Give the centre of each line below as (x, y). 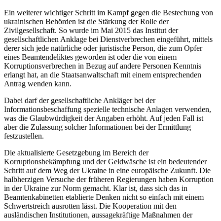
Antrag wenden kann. (38, 83)
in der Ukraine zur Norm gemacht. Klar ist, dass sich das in (96, 188)
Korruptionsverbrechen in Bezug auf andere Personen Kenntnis (103, 66)
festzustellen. (24, 136)
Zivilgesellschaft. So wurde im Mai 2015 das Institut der (91, 30)
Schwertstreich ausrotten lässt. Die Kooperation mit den (90, 206)
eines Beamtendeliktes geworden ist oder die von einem (90, 57)
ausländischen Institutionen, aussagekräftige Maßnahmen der (98, 215)
